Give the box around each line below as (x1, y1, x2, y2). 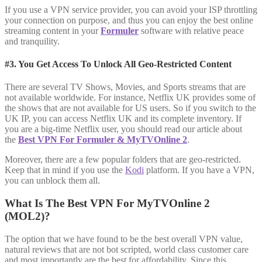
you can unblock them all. (5, 175, 100, 186)
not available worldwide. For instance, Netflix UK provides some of (5, 92, 256, 103)
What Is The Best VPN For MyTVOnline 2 (5, 196, 210, 209)
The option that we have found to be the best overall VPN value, (5, 233, 243, 244)
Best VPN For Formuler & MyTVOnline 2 (18, 135, 187, 145)
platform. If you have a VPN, (144, 165, 254, 175)
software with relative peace (139, 25, 244, 36)
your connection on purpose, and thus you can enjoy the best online (5, 15, 253, 25)
